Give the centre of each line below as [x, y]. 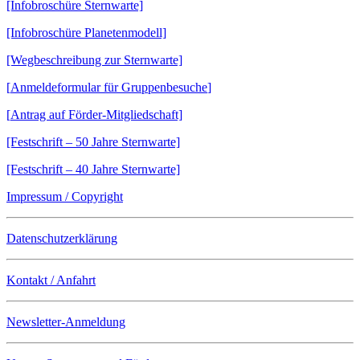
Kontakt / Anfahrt [51, 280]
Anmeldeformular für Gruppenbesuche [109, 87]
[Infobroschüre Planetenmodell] [86, 32]
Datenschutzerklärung [62, 238]
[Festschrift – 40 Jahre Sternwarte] [93, 169]
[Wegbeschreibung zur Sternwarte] [94, 59]
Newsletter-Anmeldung [66, 321]
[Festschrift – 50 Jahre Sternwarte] [93, 141]
